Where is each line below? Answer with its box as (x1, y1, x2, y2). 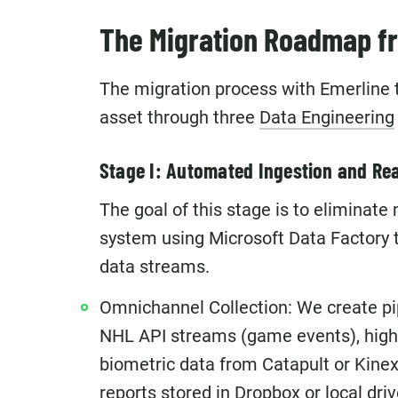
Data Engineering (259, 107, 394, 128)
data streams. (99, 256, 210, 277)
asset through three (99, 107, 259, 128)
